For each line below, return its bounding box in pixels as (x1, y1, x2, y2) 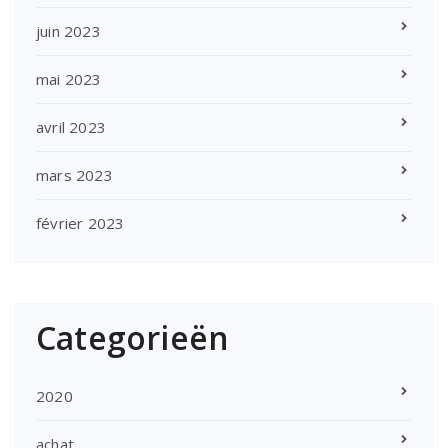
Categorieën (36, 316, 230, 360)
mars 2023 (36, 165, 113, 186)
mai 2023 (36, 69, 102, 90)
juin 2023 (36, 21, 101, 42)
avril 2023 (36, 117, 106, 138)
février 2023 (36, 213, 125, 234)
